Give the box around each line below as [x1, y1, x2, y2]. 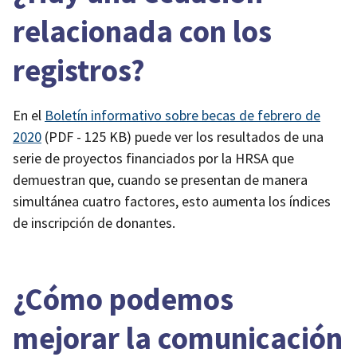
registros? [13, 51, 145, 90]
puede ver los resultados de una [131, 127, 324, 147]
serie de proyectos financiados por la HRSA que [13, 149, 294, 168]
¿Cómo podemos [13, 279, 233, 318]
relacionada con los [13, 12, 272, 51]
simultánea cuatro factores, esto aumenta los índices [13, 192, 331, 211]
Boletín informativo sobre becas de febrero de [45, 106, 320, 125]
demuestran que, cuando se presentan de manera [13, 171, 308, 190]
